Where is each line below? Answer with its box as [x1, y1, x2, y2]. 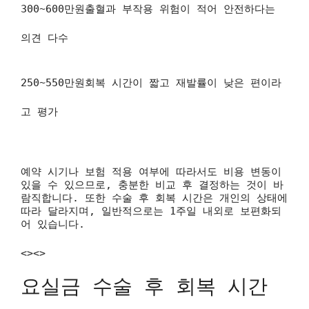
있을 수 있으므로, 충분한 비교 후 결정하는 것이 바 [21, 179, 283, 191]
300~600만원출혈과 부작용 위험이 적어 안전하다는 [21, 3, 275, 15]
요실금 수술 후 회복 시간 [21, 275, 268, 298]
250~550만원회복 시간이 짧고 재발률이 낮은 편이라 [21, 76, 281, 89]
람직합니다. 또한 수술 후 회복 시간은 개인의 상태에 [21, 192, 288, 204]
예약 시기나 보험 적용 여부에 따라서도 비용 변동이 [21, 166, 281, 178]
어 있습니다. [21, 218, 85, 230]
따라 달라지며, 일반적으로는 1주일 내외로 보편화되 [21, 205, 281, 217]
